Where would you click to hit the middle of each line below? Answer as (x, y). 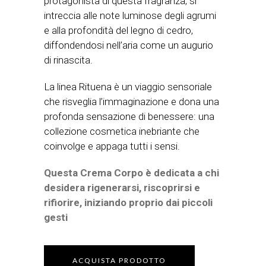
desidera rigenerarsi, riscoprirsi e (122, 188)
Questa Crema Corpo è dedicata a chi (132, 173)
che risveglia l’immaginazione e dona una (132, 102)
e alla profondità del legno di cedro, (118, 30)
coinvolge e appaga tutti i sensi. (112, 146)
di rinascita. (68, 60)
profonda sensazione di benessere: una (129, 116)
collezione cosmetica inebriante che (122, 131)
